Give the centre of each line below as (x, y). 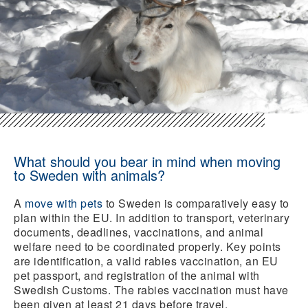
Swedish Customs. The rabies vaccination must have (151, 289)
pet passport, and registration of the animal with (137, 275)
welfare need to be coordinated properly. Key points (147, 246)
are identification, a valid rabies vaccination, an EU (146, 261)
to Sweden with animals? (89, 175)
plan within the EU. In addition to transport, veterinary (152, 217)
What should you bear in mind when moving (147, 161)
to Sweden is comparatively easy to (197, 203)
